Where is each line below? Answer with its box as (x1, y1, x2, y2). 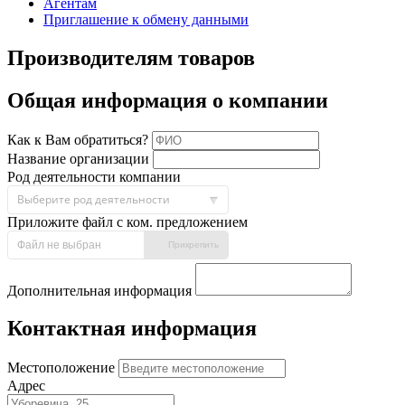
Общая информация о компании (7, 88, 328, 112)
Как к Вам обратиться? (7, 131, 152, 147)
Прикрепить (168, 239, 219, 250)
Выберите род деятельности (17, 191, 170, 207)
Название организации (7, 150, 153, 166)
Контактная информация (7, 316, 257, 341)
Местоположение (7, 360, 118, 376)
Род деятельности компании (7, 168, 181, 184)
